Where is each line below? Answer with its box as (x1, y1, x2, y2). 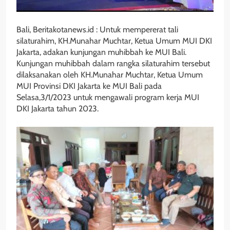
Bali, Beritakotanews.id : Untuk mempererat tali (16, 25, 178, 35)
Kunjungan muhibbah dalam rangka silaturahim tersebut (16, 59, 210, 69)
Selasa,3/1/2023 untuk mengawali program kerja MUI (16, 92, 199, 103)
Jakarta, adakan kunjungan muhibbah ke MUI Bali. (16, 47, 186, 57)
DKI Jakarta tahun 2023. (16, 104, 99, 114)
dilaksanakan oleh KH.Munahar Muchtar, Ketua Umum (16, 70, 203, 80)
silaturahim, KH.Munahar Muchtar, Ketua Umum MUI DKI (16, 36, 212, 46)
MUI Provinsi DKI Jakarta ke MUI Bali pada (16, 81, 162, 91)
